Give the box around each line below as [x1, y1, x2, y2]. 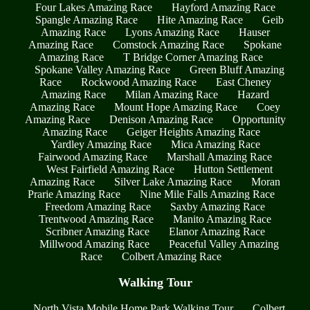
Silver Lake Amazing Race [114, 176, 232, 188]
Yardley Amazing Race [50, 138, 152, 151]
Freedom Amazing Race [45, 201, 151, 213]
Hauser [238, 26, 270, 39]
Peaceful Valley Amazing [169, 238, 279, 250]
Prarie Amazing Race [27, 188, 120, 201]
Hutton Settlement [193, 163, 273, 176]
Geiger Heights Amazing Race [126, 126, 260, 138]
